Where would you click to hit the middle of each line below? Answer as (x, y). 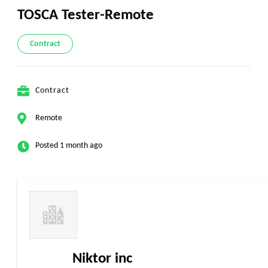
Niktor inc (102, 259)
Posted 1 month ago (69, 146)
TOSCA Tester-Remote (86, 15)
